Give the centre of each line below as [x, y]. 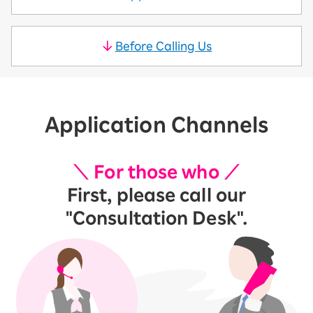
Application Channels [156, 124]
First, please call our [156, 195]
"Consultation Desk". [156, 218]
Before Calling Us [163, 46]
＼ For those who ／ [156, 172]
